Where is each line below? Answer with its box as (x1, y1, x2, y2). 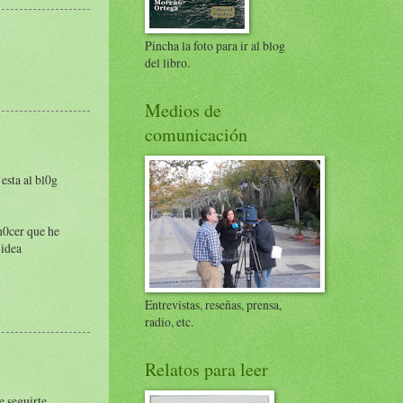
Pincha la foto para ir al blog (145, 37, 285, 54)
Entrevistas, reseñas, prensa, (145, 296, 282, 313)
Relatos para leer (145, 357, 268, 381)
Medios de (145, 98, 221, 122)
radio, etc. (145, 313, 193, 330)
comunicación (145, 122, 247, 147)
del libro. (145, 54, 190, 71)
